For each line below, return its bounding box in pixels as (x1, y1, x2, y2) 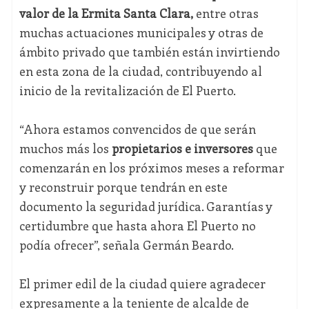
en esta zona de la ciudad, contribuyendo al (19, 63, 262, 80)
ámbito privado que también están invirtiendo (19, 43, 280, 61)
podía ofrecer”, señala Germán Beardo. (19, 237, 234, 254)
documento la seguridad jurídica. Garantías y (19, 198, 272, 215)
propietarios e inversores (111, 140, 256, 157)
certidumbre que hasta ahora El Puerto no (19, 217, 256, 235)
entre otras (192, 5, 259, 22)
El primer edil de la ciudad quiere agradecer (19, 275, 266, 292)
